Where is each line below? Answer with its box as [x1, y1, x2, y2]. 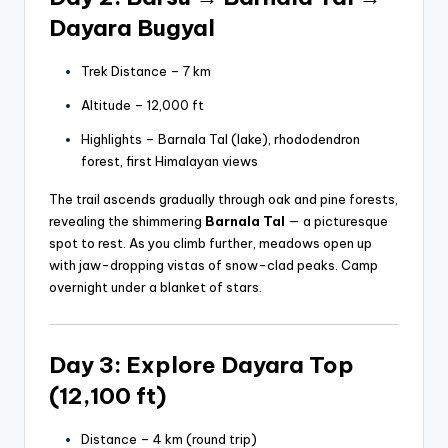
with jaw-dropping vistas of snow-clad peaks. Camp [49, 257, 378, 274]
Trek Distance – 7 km [81, 63, 211, 80]
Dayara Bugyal [49, 14, 215, 43]
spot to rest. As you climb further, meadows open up [49, 235, 372, 252]
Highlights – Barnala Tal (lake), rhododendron [81, 131, 360, 148]
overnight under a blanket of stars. [49, 279, 262, 296]
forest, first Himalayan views [81, 153, 258, 170]
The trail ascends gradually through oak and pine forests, [49, 191, 398, 208]
